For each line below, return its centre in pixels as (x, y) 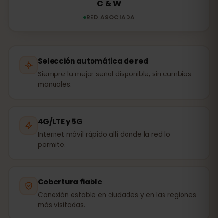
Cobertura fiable (70, 182)
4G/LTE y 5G (60, 121)
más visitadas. (61, 205)
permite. (52, 145)
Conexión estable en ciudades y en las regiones (117, 195)
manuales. (54, 84)
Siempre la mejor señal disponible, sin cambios (114, 74)
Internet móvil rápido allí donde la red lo (104, 134)
